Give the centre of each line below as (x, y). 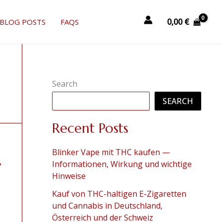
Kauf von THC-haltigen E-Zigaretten (119, 194)
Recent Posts (90, 129)
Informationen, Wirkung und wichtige (122, 164)
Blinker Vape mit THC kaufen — (111, 152)
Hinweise (69, 176)
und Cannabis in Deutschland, (107, 206)
